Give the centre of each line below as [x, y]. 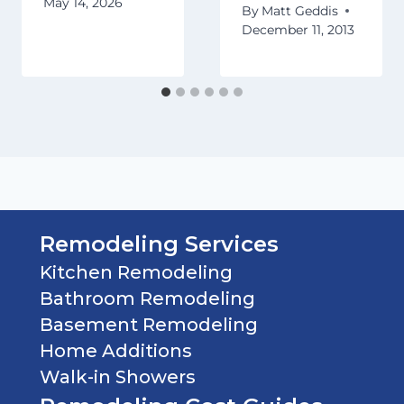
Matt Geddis [300, 10]
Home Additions [116, 350]
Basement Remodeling [149, 324]
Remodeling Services [159, 243]
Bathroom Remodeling [147, 298]
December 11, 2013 [298, 29]
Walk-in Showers [118, 376]
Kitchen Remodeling [136, 272]
